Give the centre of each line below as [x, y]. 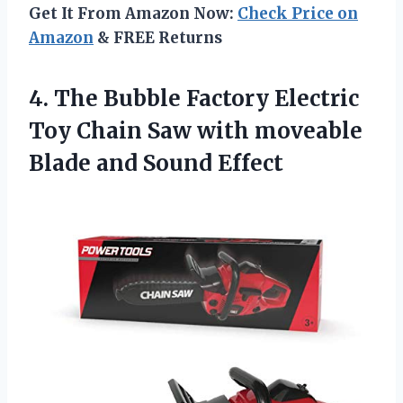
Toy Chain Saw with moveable [196, 130]
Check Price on [298, 13]
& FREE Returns [158, 37]
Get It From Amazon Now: [133, 13]
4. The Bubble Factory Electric [194, 98]
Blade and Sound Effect [156, 163]
